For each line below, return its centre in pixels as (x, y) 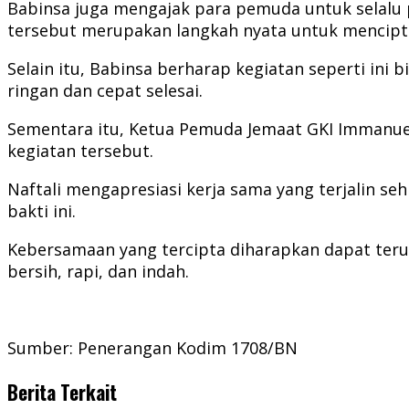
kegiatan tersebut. (80, 150)
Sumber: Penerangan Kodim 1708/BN (152, 347)
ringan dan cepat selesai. (105, 90)
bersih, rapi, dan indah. (98, 271)
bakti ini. (42, 210)
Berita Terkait (62, 392)
